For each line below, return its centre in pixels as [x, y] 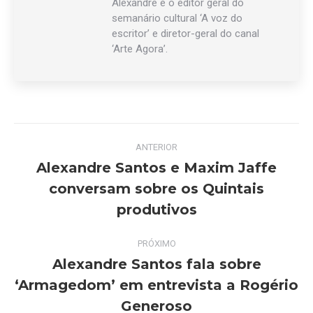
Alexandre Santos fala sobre [156, 264]
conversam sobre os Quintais [156, 189]
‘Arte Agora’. [140, 49]
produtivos [156, 210]
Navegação [82, 138]
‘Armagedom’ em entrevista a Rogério [156, 285]
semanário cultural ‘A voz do [177, 18]
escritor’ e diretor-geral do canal [185, 34]
